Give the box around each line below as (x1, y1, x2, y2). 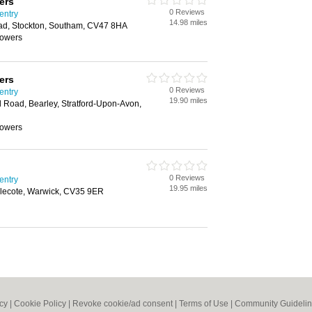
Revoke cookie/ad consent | (72, 299, 179, 309)
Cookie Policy (14, 299, 66, 309)
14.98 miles (169, 18, 208, 26)
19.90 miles (169, 96, 208, 104)
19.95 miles (169, 184, 208, 192)
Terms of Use (179, 299, 228, 309)
